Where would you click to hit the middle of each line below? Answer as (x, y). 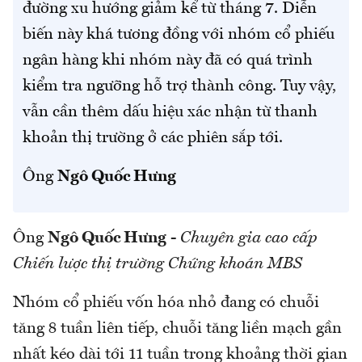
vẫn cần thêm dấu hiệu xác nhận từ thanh (170, 112)
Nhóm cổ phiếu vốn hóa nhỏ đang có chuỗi (166, 303)
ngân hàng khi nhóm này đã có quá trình (168, 60)
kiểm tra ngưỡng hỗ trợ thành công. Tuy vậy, (179, 86)
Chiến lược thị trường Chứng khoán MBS (158, 264)
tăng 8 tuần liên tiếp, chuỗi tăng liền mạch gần (177, 328)
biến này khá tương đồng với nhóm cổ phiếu (179, 34)
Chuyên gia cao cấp (248, 238)
